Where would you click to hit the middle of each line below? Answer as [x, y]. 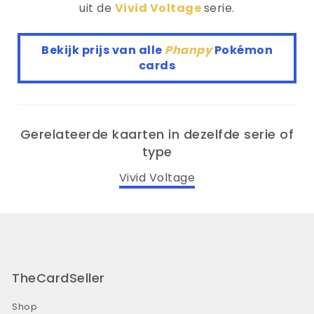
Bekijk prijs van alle [103, 50]
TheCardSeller [59, 278]
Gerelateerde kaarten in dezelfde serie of [157, 134]
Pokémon [243, 50]
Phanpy [190, 50]
